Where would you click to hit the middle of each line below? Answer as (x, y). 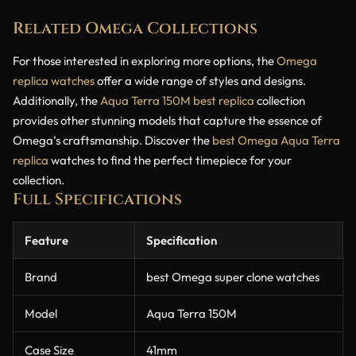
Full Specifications (97, 199)
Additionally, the (56, 100)
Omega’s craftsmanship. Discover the (112, 140)
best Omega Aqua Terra (276, 140)
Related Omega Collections (135, 28)
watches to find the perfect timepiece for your (170, 160)
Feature (46, 240)
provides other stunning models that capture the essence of (167, 120)
